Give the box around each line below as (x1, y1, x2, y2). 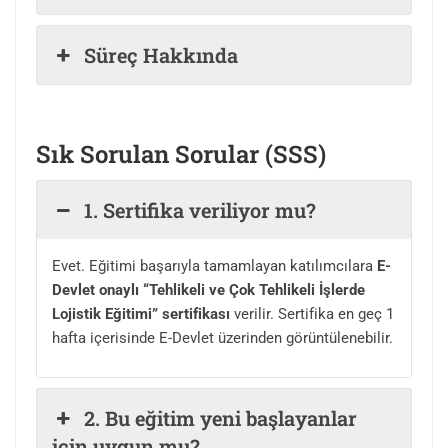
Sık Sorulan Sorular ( (36, 138, 273, 171)
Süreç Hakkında (84, 42, 239, 69)
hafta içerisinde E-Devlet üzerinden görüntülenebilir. (52, 329, 393, 348)
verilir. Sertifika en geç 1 (230, 305, 394, 324)
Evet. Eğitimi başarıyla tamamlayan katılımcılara (52, 257, 377, 276)
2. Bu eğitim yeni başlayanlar (84, 405, 358, 432)
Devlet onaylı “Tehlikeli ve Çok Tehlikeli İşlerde (52, 281, 365, 300)
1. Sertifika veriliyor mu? (84, 197, 317, 224)
